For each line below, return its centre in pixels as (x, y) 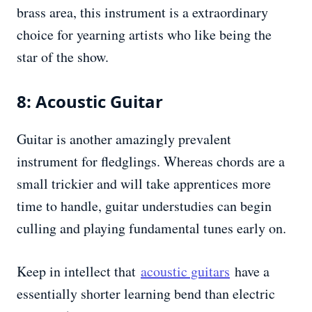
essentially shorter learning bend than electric (146, 294)
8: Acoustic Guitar (90, 102)
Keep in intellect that (79, 272)
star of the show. (63, 57)
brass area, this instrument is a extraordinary (142, 13)
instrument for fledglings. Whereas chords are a (151, 162)
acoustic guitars (185, 272)
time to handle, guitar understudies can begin (144, 206)
